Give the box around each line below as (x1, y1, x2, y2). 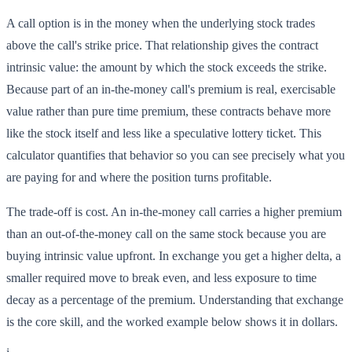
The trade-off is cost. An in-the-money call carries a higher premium (6, 205, 342, 219)
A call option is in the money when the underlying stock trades (6, 16, 315, 31)
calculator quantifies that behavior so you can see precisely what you (6, 148, 345, 163)
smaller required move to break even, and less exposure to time (6, 271, 317, 285)
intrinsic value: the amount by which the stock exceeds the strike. (6, 60, 327, 75)
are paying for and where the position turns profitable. (6, 170, 272, 185)
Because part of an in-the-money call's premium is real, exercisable (6, 82, 335, 97)
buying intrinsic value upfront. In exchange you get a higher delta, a (6, 249, 341, 263)
